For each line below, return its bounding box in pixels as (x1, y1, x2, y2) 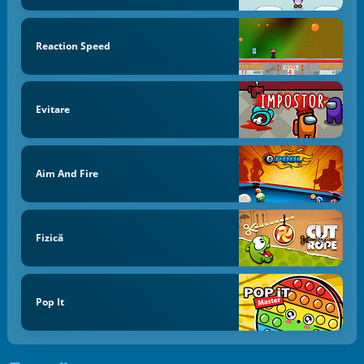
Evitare (35, 102, 70, 117)
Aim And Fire (35, 167, 98, 181)
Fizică (35, 230, 63, 245)
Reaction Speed (35, 38, 110, 53)
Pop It (35, 294, 64, 309)
